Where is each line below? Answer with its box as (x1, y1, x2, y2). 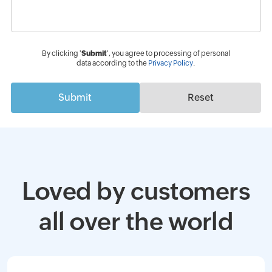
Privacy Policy (148, 59, 194, 67)
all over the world (39, 208, 233, 236)
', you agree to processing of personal (106, 49, 230, 58)
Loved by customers (22, 177, 250, 205)
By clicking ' (41, 49, 81, 58)
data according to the (76, 59, 149, 67)
